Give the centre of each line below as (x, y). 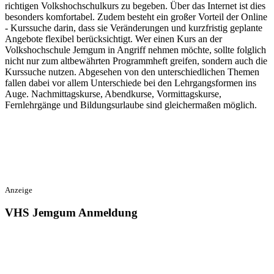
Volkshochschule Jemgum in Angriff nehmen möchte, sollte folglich (135, 50)
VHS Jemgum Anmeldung (71, 213)
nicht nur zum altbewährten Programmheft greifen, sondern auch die (136, 61)
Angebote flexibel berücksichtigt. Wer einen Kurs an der (113, 39)
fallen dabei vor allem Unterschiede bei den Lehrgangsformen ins (131, 83)
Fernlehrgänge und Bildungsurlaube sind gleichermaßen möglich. (131, 105)
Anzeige (19, 190)
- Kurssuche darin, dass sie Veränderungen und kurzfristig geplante (134, 28)
